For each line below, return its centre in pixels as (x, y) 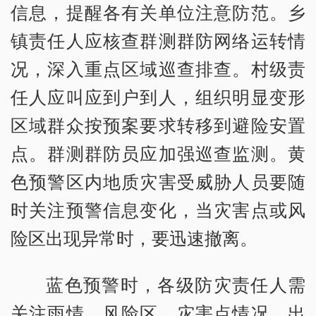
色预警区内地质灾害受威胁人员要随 (158, 182)
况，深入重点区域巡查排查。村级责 (158, 69)
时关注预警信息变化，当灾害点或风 (158, 210)
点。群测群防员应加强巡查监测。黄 (158, 153)
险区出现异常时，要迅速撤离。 (134, 238)
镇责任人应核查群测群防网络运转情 (158, 41)
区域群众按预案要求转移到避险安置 (158, 125)
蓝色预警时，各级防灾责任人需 (176, 285)
